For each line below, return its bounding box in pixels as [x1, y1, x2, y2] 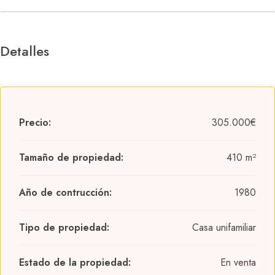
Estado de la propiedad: [19, 255, 131, 269]
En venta [220, 255, 256, 269]
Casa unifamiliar [192, 220, 256, 234]
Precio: [19, 115, 51, 130]
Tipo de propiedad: [19, 220, 109, 234]
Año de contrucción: [19, 185, 112, 199]
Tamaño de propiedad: [19, 150, 123, 165]
